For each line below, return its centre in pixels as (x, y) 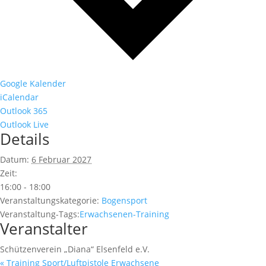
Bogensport (124, 200)
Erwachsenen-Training (124, 214)
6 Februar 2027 (61, 159)
